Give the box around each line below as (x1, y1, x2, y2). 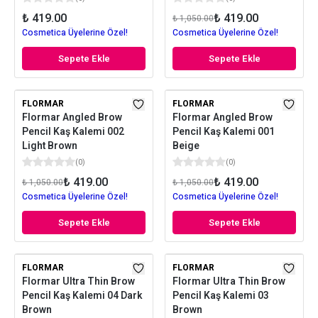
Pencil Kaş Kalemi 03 (172, 288, 269, 303)
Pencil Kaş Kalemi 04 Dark (22, 288, 143, 303)
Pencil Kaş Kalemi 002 (22, 124, 124, 139)
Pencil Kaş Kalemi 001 (172, 124, 275, 139)
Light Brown (22, 138, 77, 153)
